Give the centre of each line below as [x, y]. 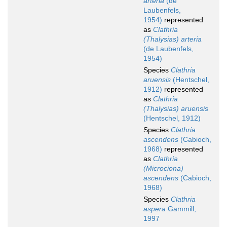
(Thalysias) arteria [173, 39]
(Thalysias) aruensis [176, 109]
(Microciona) [163, 168]
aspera [155, 209]
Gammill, [181, 209]
